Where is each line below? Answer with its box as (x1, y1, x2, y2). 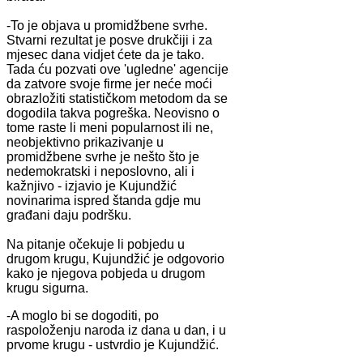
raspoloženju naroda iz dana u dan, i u (6, 322, 226, 337)
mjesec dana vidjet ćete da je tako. (6, 47, 204, 62)
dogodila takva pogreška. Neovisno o (6, 105, 220, 120)
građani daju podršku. (6, 207, 131, 222)
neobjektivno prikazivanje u (6, 135, 164, 149)
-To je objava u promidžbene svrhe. (6, 18, 207, 32)
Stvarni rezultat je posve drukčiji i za (6, 32, 212, 47)
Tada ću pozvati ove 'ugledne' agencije (6, 62, 228, 76)
